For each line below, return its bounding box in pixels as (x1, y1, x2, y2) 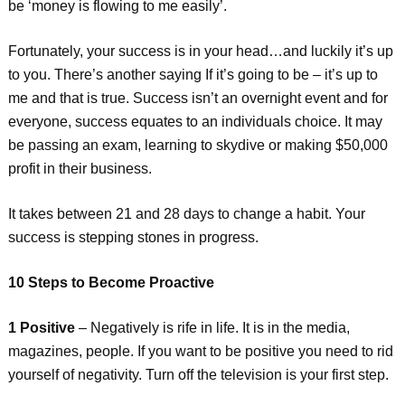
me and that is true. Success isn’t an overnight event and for (7, 90, 388, 106)
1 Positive (7, 320, 75, 335)
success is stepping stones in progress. (7, 230, 259, 245)
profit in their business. (7, 161, 152, 176)
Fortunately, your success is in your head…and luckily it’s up (7, 43, 393, 59)
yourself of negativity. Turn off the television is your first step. (7, 367, 389, 382)
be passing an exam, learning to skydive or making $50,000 (7, 137, 388, 153)
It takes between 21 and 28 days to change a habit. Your (7, 206, 365, 221)
